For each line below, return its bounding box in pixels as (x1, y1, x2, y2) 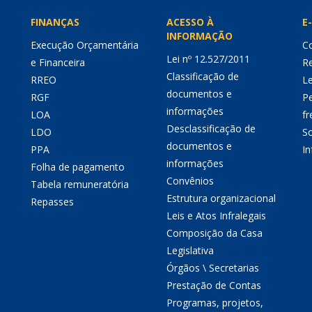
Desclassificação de (166, 122, 256, 135)
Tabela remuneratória (31, 178, 129, 191)
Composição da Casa (166, 226, 263, 240)
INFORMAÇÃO (166, 29, 233, 42)
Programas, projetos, (166, 296, 263, 309)
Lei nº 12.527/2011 (166, 52, 250, 65)
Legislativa (166, 244, 214, 257)
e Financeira (31, 56, 85, 69)
